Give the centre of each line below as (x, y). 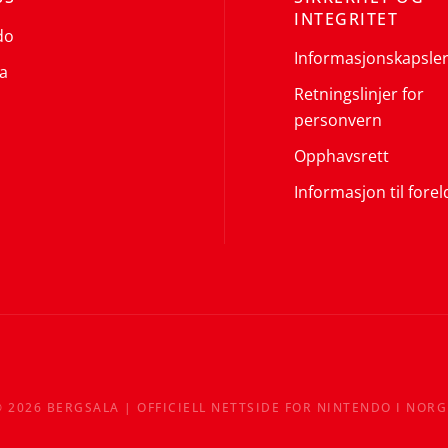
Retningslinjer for (359, 94)
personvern (338, 120)
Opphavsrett (341, 156)
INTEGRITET (346, 19)
